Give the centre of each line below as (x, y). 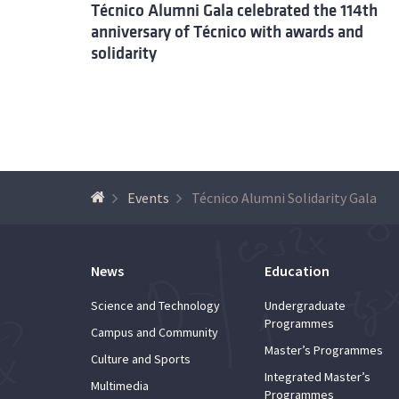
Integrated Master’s (318, 376)
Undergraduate (305, 305)
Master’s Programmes (324, 350)
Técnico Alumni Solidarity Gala (284, 197)
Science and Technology (155, 305)
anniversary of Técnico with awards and (227, 32)
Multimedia (120, 385)
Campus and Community (155, 332)
